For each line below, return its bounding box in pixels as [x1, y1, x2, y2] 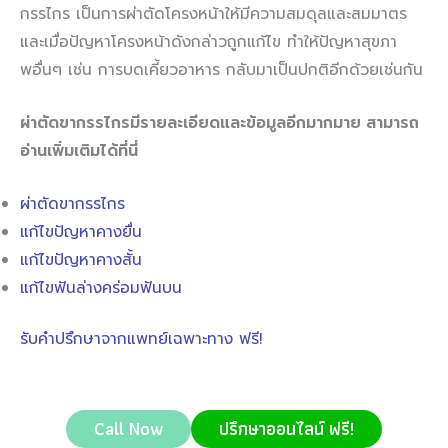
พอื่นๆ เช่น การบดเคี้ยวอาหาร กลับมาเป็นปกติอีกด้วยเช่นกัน [20, 58, 423, 83]
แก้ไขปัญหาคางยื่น [20, 219, 142, 244]
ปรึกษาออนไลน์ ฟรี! [219, 413, 354, 443]
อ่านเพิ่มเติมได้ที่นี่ [20, 138, 138, 163]
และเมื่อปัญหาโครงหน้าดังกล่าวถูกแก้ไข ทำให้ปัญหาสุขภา [20, 30, 397, 55]
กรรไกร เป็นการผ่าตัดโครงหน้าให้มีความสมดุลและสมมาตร [20, 2, 407, 27]
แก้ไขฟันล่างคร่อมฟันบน [20, 275, 182, 300]
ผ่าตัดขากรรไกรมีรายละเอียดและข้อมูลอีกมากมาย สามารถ [20, 110, 419, 135]
